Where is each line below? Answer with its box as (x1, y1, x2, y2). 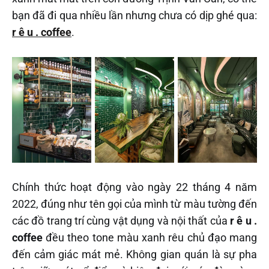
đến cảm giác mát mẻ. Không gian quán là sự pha (12, 247, 257, 261)
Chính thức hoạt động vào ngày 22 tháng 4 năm (12, 180, 257, 193)
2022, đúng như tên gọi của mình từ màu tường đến (12, 197, 257, 210)
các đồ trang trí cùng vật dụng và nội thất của (12, 214, 230, 227)
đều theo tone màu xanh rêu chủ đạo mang (43, 231, 257, 244)
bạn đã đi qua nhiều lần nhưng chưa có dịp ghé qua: (12, 8, 257, 22)
